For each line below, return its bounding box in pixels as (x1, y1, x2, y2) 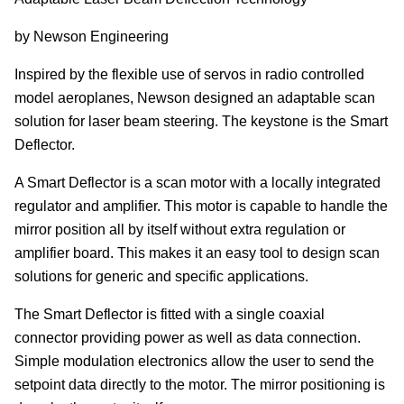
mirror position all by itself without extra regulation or (14, 222, 345, 237)
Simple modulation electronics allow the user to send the (14, 353, 374, 369)
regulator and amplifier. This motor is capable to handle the (14, 198, 388, 214)
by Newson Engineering (14, 29, 169, 44)
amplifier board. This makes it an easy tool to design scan (14, 245, 380, 261)
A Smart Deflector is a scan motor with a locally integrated (14, 175, 381, 190)
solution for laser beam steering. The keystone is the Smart (14, 114, 388, 129)
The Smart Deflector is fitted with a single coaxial (14, 307, 325, 322)
